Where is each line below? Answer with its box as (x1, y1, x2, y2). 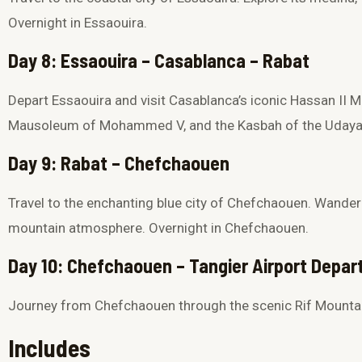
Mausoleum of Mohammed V (8, 117, 183, 134)
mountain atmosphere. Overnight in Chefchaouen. (8, 220, 309, 237)
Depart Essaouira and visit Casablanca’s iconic (8, 92, 290, 109)
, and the (183, 117, 238, 134)
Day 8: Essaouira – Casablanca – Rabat (8, 48, 309, 73)
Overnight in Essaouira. (8, 15, 147, 32)
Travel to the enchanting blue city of (8, 195, 227, 212)
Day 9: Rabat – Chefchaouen (8, 151, 229, 175)
